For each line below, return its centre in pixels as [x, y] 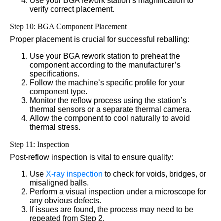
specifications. [55, 74]
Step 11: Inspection [39, 144]
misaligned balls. [59, 183]
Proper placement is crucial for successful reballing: [100, 39]
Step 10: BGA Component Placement [68, 26]
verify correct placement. [72, 9]
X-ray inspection [74, 174]
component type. [58, 91]
